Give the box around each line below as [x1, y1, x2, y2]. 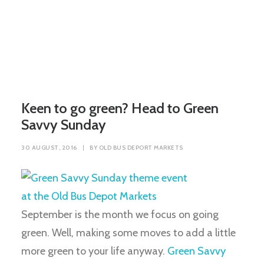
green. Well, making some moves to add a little [21, 226, 236, 239]
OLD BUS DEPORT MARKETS [98, 144, 183, 151]
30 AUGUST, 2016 [21, 144, 77, 151]
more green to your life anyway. [21, 245, 167, 258]
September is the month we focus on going [21, 208, 219, 221]
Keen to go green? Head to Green [21, 100, 219, 117]
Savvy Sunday [21, 116, 106, 133]
